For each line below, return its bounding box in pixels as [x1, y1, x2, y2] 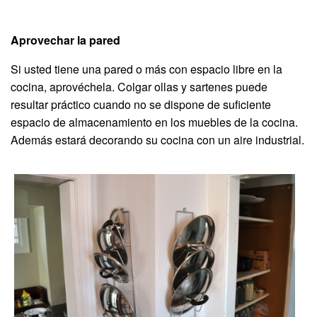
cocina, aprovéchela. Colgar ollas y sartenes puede [11, 78, 267, 95]
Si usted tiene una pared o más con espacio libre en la [11, 60, 282, 77]
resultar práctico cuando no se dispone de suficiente [11, 96, 271, 113]
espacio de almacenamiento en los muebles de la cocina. [11, 113, 298, 130]
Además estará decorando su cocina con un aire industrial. [11, 131, 304, 148]
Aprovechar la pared [11, 31, 120, 48]
